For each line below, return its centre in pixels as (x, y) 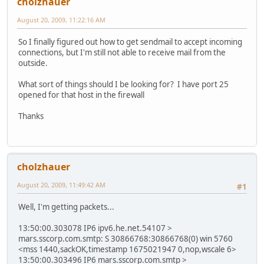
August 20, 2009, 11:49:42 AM (61, 184)
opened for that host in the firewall (81, 95)
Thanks (31, 116)
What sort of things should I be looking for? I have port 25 (123, 85)
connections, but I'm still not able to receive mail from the (122, 53)
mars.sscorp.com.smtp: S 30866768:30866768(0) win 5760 (126, 239)
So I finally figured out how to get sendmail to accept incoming (130, 42)
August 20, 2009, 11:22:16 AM (61, 20)
